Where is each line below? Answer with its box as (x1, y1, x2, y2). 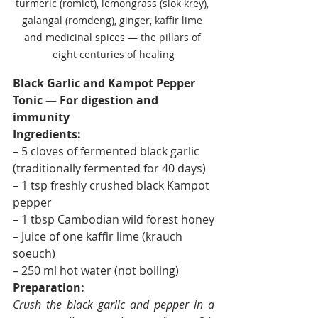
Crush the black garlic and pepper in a (13, 297, 214, 313)
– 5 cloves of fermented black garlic (13, 143, 202, 160)
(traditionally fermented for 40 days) (13, 160, 206, 177)
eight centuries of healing (53, 48, 175, 62)
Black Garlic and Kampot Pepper (13, 75, 198, 92)
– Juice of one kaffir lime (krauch (13, 229, 185, 245)
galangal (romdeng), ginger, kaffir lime (22, 13, 205, 28)
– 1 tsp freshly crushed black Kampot (13, 177, 212, 194)
